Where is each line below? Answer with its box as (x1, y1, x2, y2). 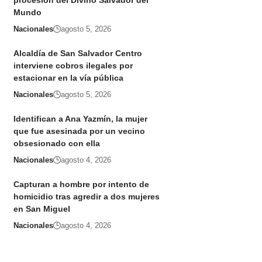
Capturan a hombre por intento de (13, 180, 149, 189)
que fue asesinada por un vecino (13, 126, 145, 136)
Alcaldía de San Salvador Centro (13, 49, 142, 58)
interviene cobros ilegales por (13, 61, 133, 71)
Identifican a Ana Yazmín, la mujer (13, 114, 147, 124)
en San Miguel (13, 204, 70, 214)
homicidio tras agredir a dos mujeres (13, 192, 160, 202)
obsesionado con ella (13, 139, 100, 149)
